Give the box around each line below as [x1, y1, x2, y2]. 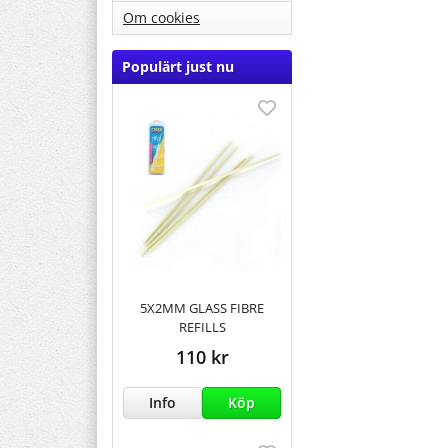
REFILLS [178, 317, 226, 336]
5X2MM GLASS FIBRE [140, 298, 264, 317]
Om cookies [123, 8, 200, 28]
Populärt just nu [122, 57, 234, 77]
